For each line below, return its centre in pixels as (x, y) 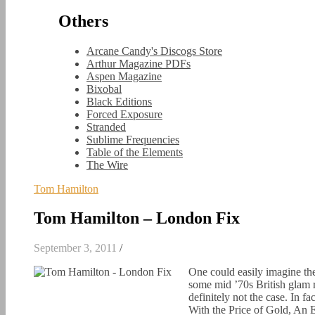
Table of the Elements (135, 152)
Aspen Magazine (124, 76)
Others (83, 21)
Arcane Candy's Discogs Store (154, 51)
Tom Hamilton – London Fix (137, 218)
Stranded (106, 127)
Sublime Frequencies (133, 139)
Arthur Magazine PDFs (139, 63)
